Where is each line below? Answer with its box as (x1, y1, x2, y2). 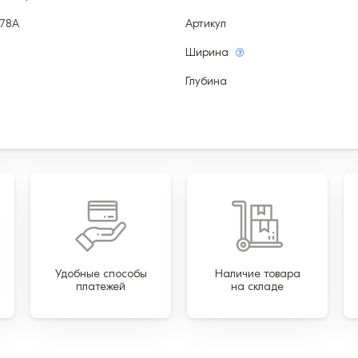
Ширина (185, 45, 232, 59)
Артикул (185, 16, 226, 30)
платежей (76, 279, 125, 293)
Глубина (185, 74, 227, 88)
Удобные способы (54, 266, 147, 280)
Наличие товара (214, 266, 300, 280)
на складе (231, 279, 284, 293)
